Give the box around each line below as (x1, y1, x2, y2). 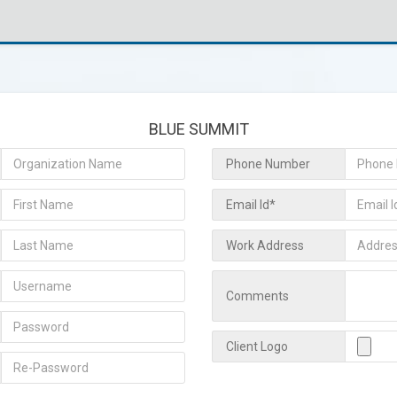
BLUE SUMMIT (148, 120, 249, 138)
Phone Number (226, 157, 310, 171)
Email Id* (226, 198, 276, 212)
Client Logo (226, 339, 288, 354)
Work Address (226, 238, 304, 253)
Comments (226, 289, 289, 303)
